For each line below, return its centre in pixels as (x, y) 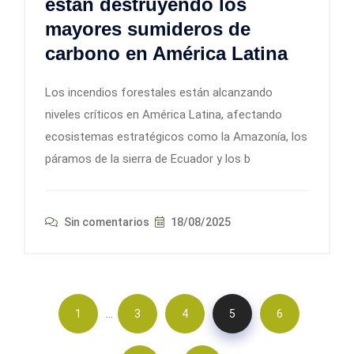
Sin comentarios (105, 222)
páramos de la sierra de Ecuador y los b (148, 159)
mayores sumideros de (148, 29)
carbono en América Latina (166, 54)
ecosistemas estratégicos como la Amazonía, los (176, 137)
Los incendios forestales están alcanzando (159, 93)
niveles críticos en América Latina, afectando (164, 115)
